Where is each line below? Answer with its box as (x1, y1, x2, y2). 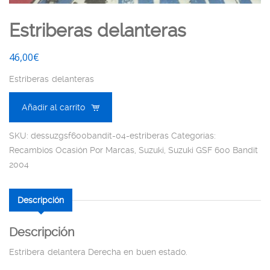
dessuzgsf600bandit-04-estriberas (31, 130, 169, 140)
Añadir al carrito (22, 102, 85, 112)
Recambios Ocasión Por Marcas (9, 145, 134, 155)
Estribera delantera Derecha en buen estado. (9, 246, 188, 257)
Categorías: (171, 130, 216, 140)
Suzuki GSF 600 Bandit (168, 145, 258, 155)
